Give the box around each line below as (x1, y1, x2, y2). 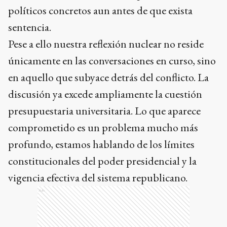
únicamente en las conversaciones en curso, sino (8, 53, 216, 68)
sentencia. (8, 19, 51, 34)
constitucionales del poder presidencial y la (8, 153, 197, 168)
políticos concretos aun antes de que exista (8, 3, 193, 18)
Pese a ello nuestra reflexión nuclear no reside (8, 36, 204, 51)
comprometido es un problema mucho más (8, 120, 198, 135)
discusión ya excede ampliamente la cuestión (8, 86, 202, 101)
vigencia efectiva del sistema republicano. (8, 170, 187, 185)
